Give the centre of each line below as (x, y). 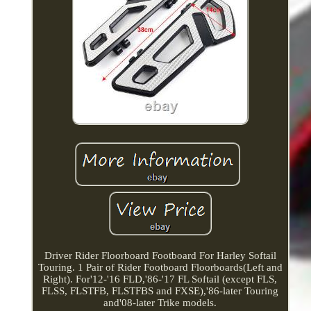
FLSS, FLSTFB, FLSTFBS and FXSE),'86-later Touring (160, 291)
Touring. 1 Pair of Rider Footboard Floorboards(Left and (160, 267)
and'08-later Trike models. (160, 302)
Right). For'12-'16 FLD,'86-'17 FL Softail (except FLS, (160, 279)
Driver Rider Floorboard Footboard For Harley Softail (160, 255)
